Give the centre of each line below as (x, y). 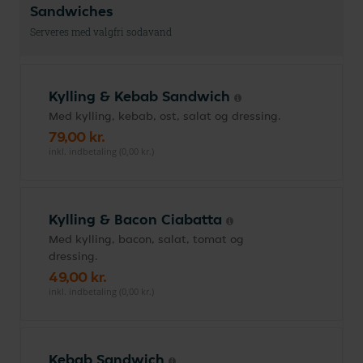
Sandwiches (72, 11)
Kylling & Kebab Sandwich (141, 96)
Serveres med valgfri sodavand (101, 32)
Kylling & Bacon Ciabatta (137, 219)
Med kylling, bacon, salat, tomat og (146, 239)
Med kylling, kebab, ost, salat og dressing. (165, 116)
